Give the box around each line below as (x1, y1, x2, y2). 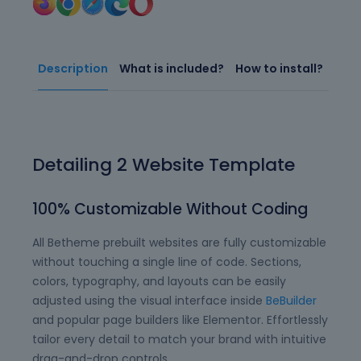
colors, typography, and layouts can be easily (32, 273, 286, 289)
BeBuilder (266, 293, 317, 309)
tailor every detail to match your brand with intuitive (32, 331, 326, 347)
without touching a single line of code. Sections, (32, 254, 301, 270)
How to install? (235, 60, 323, 77)
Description (38, 60, 108, 77)
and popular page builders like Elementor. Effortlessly (32, 312, 328, 328)
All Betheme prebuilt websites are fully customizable (32, 234, 326, 251)
